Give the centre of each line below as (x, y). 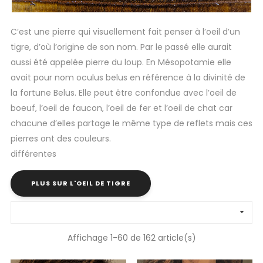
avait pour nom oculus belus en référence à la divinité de (128, 78)
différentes (33, 154)
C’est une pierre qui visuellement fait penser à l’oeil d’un (125, 32)
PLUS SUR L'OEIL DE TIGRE (81, 183)
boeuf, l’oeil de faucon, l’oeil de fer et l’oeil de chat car (122, 108)
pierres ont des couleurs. (61, 139)
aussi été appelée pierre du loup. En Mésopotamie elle (121, 63)
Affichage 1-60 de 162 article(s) (131, 238)
